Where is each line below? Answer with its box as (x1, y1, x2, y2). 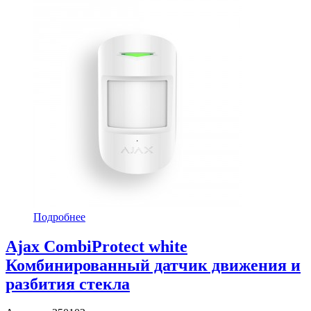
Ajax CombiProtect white (6, 237, 187, 255)
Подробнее (33, 210, 85, 223)
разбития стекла (6, 274, 130, 293)
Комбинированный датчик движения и (6, 255, 301, 274)
